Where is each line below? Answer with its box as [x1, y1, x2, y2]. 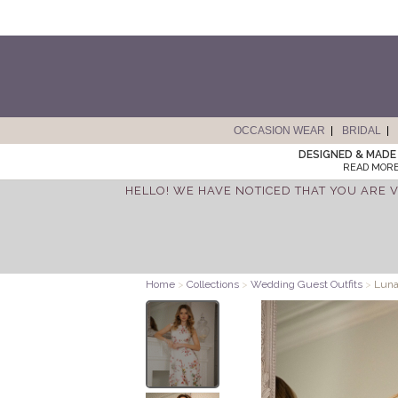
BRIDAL [341, 124, 381, 137]
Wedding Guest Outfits [251, 278, 362, 291]
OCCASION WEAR [233, 124, 325, 137]
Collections [187, 278, 242, 291]
